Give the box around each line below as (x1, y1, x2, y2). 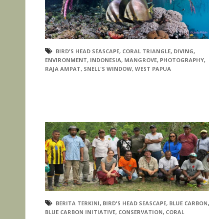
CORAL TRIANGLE (122, 47, 171, 55)
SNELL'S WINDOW (84, 65, 132, 73)
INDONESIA (90, 56, 121, 64)
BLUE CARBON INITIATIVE (45, 208, 115, 216)
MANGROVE (124, 56, 157, 64)
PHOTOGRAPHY (160, 56, 204, 64)
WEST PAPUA (135, 65, 171, 73)
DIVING (174, 47, 194, 55)
